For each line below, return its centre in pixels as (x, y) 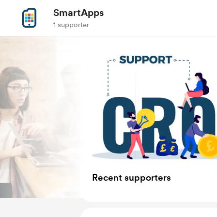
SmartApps (78, 13)
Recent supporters (132, 178)
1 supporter (71, 25)
